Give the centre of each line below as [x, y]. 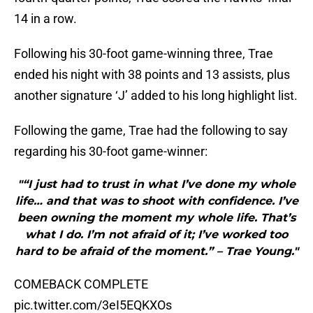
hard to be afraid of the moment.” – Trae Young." [156, 252]
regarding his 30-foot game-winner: [111, 152]
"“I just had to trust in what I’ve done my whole [156, 184]
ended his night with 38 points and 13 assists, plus [152, 75]
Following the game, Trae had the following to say [151, 131]
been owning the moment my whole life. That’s [156, 218]
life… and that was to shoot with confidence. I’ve [156, 201]
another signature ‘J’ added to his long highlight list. [156, 96]
